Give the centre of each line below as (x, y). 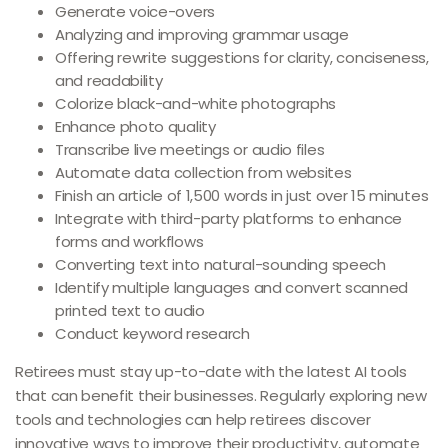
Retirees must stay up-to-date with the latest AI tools (211, 371)
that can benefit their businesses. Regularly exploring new (221, 395)
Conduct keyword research (152, 333)
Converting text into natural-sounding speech (220, 264)
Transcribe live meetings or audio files (190, 149)
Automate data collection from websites (203, 172)
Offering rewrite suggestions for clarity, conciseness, (242, 57)
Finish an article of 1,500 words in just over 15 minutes (242, 195)
